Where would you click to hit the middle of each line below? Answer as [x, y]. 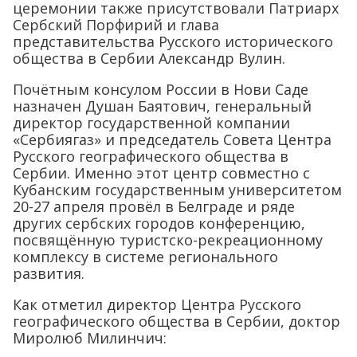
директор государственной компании [151, 123]
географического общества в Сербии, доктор [177, 322]
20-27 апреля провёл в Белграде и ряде [154, 207]
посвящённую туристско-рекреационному [168, 240]
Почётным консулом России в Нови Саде [161, 90]
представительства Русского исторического [173, 42]
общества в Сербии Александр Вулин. [149, 59]
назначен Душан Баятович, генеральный [162, 106]
